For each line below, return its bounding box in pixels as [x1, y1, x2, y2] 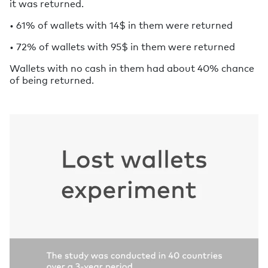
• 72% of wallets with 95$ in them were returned [10, 39, 235, 53]
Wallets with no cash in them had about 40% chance [10, 60, 254, 74]
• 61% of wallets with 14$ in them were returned [10, 17, 233, 31]
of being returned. [10, 72, 94, 86]
